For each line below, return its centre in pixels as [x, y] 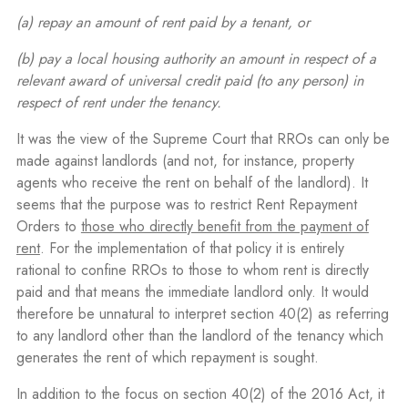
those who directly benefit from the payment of [224, 227]
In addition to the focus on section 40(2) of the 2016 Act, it [200, 394]
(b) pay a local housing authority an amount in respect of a [196, 59]
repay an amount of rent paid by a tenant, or [173, 23]
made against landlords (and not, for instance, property [185, 161]
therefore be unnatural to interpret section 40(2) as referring [202, 314]
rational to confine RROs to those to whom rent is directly [192, 270]
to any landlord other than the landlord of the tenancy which [199, 336]
